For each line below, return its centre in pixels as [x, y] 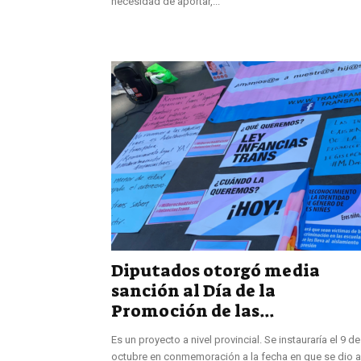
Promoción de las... [193, 311]
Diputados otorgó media [216, 270]
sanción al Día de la [193, 290]
